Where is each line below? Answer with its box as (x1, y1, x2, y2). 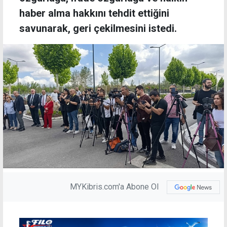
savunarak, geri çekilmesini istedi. (19, 22, 177, 35)
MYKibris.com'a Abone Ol (70, 182, 159, 192)
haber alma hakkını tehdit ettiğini (19, 7, 169, 20)
